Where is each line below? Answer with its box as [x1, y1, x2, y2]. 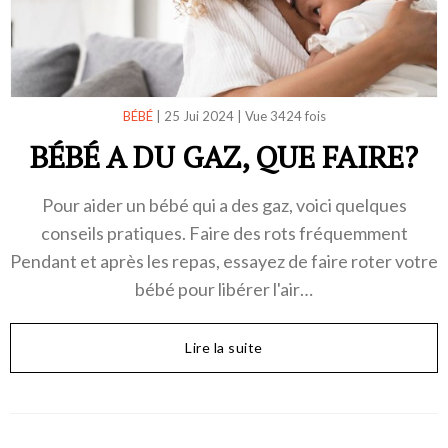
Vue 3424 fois [244, 107, 326, 124]
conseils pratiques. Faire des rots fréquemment [40, 221, 408, 244]
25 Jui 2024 [163, 107, 234, 124]
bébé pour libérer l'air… [135, 277, 313, 300]
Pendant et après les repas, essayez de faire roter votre [10, 249, 438, 272]
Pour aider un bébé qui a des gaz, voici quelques [41, 193, 407, 216]
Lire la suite [185, 338, 263, 356]
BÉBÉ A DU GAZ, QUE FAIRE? [30, 136, 418, 177]
